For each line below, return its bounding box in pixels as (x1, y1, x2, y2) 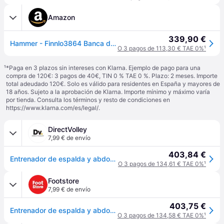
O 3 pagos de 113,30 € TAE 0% (117, 44, 204, 52)
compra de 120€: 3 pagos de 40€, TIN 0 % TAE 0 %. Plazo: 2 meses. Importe (6, 72, 217, 79)
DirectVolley (48, 125, 87, 133)
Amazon (48, 13, 75, 21)
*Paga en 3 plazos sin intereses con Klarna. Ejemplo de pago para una (6, 64, 200, 71)
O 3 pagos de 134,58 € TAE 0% (117, 211, 204, 219)
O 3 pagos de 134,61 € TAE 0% (118, 160, 204, 167)
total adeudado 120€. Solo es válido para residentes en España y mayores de (6, 80, 220, 87)
